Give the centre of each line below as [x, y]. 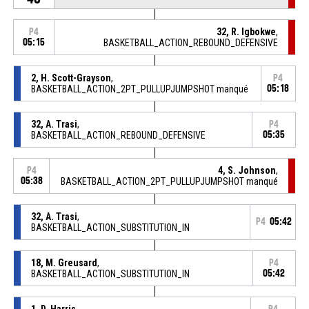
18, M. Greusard [64, 262]
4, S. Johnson [247, 170]
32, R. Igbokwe [247, 31]
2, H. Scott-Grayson [71, 78]
